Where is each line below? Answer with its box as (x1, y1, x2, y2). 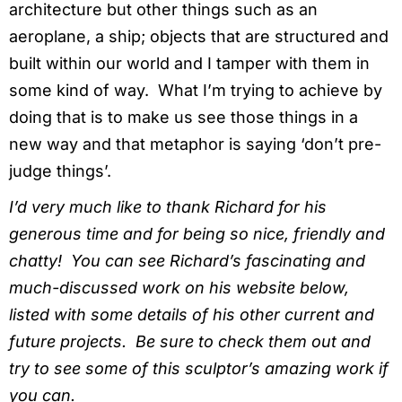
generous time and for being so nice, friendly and (9, 224, 385, 244)
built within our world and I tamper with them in (9, 54, 370, 74)
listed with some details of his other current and (9, 305, 374, 325)
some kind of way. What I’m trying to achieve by (9, 81, 382, 100)
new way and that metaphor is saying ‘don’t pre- (9, 135, 381, 154)
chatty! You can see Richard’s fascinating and (9, 251, 365, 271)
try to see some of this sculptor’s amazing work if (9, 359, 389, 379)
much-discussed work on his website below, (9, 278, 349, 298)
